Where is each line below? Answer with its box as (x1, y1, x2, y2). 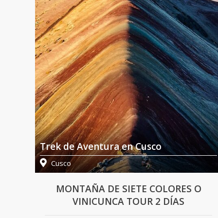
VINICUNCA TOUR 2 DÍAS (73, 195, 184, 208)
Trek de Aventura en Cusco (40, 140, 162, 153)
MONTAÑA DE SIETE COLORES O (55, 182, 201, 196)
